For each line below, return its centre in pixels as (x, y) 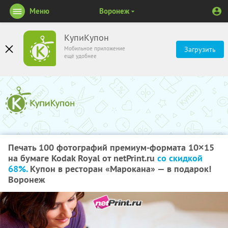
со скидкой (180, 158)
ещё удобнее (80, 56)
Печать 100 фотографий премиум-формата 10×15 (111, 147)
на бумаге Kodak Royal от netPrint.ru (83, 158)
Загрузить (200, 49)
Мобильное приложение (95, 48)
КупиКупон (87, 38)
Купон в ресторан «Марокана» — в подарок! (119, 169)
